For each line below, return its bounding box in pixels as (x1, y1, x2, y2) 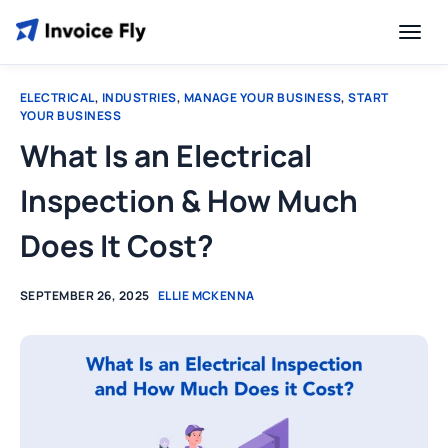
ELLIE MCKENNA (157, 287, 255, 304)
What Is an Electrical (20, 135, 312, 176)
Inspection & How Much (20, 180, 358, 221)
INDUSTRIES (101, 89, 177, 106)
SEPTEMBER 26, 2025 (20, 287, 150, 304)
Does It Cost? (20, 225, 214, 266)
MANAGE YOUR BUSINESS (183, 89, 342, 106)
